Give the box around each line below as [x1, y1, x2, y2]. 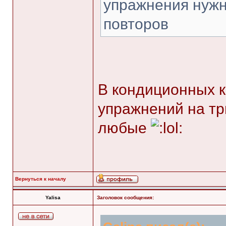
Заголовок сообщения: [97, 195, 154, 200]
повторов [103, 16, 168, 32]
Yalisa [45, 195, 61, 200]
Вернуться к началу [15, 176, 66, 182]
